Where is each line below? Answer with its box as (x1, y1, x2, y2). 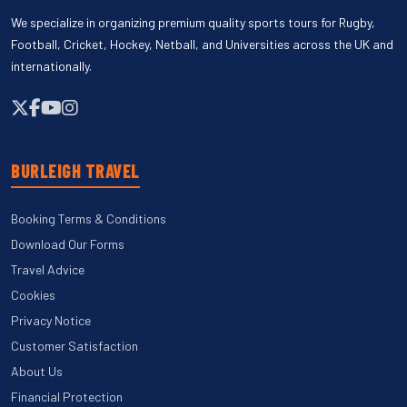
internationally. (11, 57, 92, 74)
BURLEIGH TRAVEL (11, 159, 140, 182)
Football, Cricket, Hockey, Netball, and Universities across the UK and (11, 35, 393, 52)
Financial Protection (11, 388, 123, 404)
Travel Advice (11, 261, 84, 277)
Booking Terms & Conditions (11, 210, 166, 226)
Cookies (11, 286, 55, 303)
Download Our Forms (11, 235, 124, 252)
